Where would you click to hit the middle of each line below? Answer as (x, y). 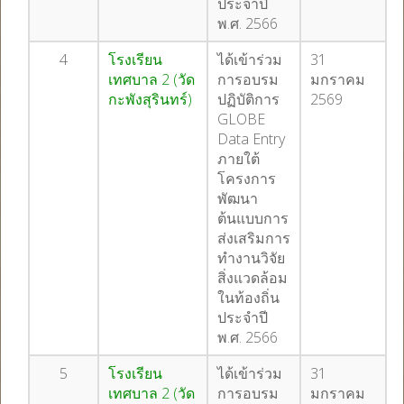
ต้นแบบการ (253, 218)
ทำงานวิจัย (251, 258)
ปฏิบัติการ (248, 99)
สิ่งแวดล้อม (252, 278)
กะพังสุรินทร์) (152, 99)
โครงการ (247, 179)
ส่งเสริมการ (254, 238)
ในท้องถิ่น (248, 298)
